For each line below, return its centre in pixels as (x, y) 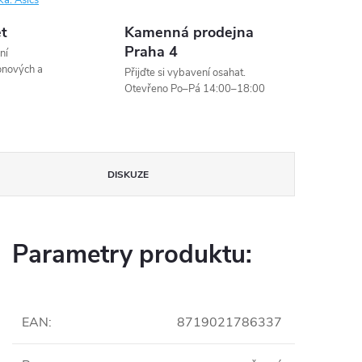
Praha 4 (152, 52)
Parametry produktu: (132, 255)
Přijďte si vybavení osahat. (185, 73)
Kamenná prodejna (189, 32)
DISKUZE (128, 175)
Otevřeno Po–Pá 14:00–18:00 (195, 89)
